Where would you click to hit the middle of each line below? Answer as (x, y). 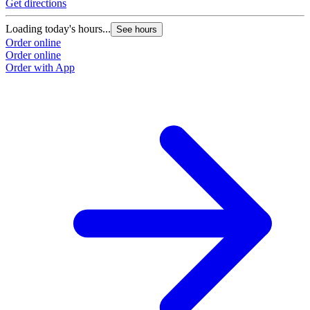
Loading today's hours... (58, 28)
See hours (137, 29)
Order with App (40, 67)
